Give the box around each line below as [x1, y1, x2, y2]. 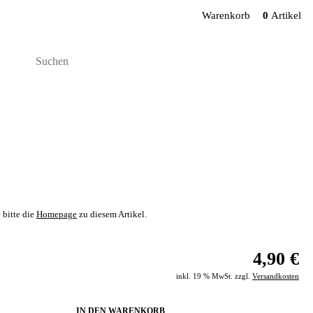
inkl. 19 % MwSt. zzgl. [176, 272, 252, 280]
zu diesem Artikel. [77, 210, 147, 219]
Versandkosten [252, 272, 299, 280]
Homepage [36, 210, 77, 219]
